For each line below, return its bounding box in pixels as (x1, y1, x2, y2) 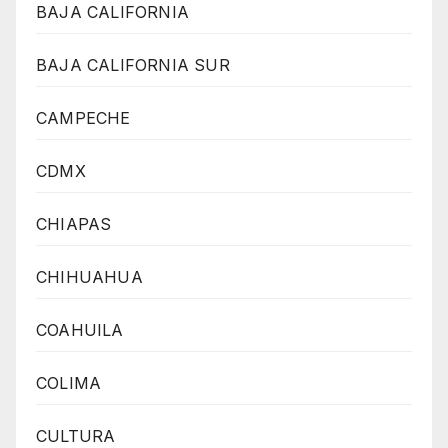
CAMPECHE (36, 108, 131, 129)
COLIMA (36, 373, 102, 394)
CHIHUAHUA (36, 267, 143, 288)
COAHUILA (36, 320, 124, 341)
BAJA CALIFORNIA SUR (36, 55, 230, 76)
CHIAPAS (36, 214, 112, 235)
